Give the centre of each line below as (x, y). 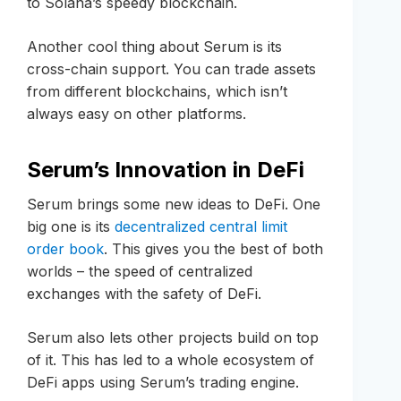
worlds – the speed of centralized (140, 272)
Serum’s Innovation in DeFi (166, 170)
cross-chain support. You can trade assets (171, 69)
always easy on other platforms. (137, 114)
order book (65, 249)
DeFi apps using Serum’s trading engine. (163, 383)
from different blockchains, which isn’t (157, 92)
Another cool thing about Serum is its (154, 47)
